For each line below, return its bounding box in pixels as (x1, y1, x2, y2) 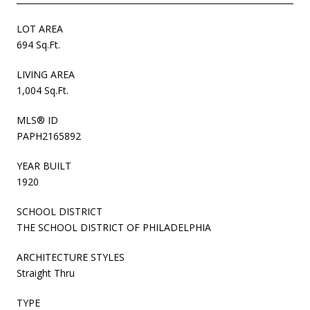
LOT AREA (17, 21, 63, 35)
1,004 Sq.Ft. (17, 83, 69, 97)
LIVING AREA (17, 67, 75, 81)
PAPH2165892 (17, 129, 81, 143)
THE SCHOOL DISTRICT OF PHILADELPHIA (17, 220, 211, 234)
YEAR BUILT (17, 158, 71, 172)
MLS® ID (17, 113, 58, 127)
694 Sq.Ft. (17, 37, 60, 51)
